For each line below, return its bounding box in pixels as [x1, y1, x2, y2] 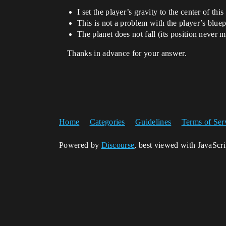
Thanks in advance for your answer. [67, 49, 187, 58]
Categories [89, 118, 125, 126]
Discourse [101, 141, 135, 149]
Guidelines [135, 118, 172, 126]
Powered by [59, 141, 101, 149]
